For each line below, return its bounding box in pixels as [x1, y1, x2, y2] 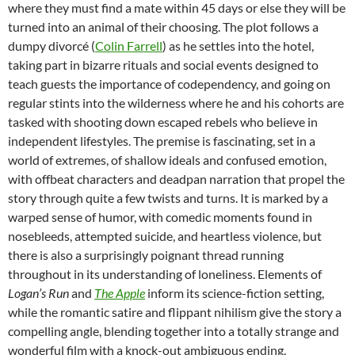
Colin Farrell [95, 38, 162, 54]
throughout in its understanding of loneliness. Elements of [8, 266, 322, 282]
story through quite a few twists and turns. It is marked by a [8, 190, 328, 206]
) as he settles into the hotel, [162, 38, 314, 54]
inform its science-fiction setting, [145, 285, 324, 301]
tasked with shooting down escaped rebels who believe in [8, 114, 318, 130]
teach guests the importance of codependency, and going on [8, 76, 330, 92]
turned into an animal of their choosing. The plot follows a [8, 19, 319, 35]
